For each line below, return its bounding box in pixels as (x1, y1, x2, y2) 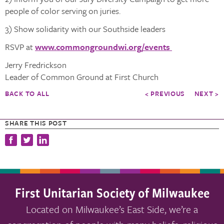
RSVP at (5, 40, 35, 53)
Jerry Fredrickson (5, 58, 66, 71)
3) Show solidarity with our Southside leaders (5, 22, 165, 35)
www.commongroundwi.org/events (35, 40, 172, 53)
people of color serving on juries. (5, 4, 120, 17)
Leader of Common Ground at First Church (5, 70, 158, 83)
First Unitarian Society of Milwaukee (14, 182, 209, 201)
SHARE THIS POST (5, 117, 67, 128)
